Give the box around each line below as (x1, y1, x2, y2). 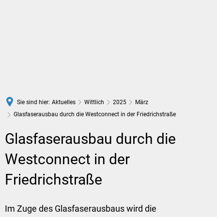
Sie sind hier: (17, 98, 50, 106)
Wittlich (84, 98, 104, 106)
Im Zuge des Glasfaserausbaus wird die (5, 203, 156, 214)
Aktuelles (52, 98, 76, 106)
